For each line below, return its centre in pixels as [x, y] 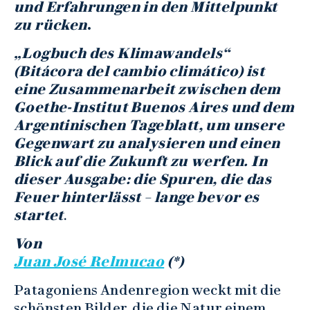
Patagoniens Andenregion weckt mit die [148, 290]
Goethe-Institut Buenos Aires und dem [154, 107]
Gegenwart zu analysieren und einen [147, 143]
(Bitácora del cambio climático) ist [139, 71]
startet [39, 215]
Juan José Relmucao [89, 261]
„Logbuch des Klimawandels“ [122, 53]
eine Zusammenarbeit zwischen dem [147, 89]
